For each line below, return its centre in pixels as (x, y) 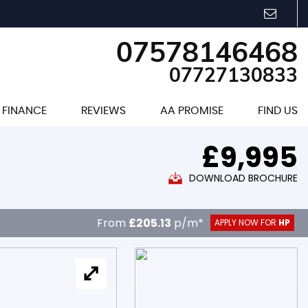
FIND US (278, 111)
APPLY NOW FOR (246, 222)
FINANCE (24, 111)
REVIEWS (103, 111)
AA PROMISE (192, 111)
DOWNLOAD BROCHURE (243, 178)
